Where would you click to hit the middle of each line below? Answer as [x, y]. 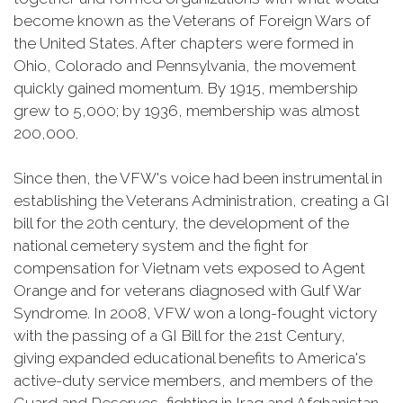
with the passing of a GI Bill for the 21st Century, [179, 336]
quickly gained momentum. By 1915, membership [186, 88]
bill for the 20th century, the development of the [181, 223]
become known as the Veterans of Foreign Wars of [192, 21]
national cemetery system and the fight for [161, 246]
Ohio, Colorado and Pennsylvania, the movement [185, 66]
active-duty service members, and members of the [193, 381]
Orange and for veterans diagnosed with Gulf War [188, 291]
